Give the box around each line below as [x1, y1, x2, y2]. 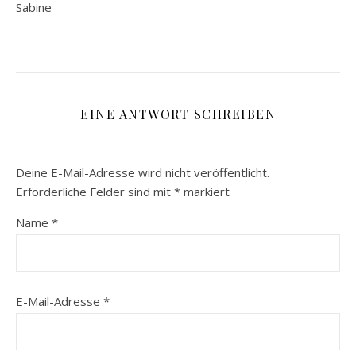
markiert [180, 184, 230, 200]
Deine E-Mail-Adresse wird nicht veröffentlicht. [16, 164, 269, 181]
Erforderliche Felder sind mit [16, 184, 174, 200]
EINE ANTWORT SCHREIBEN [80, 106, 276, 123]
